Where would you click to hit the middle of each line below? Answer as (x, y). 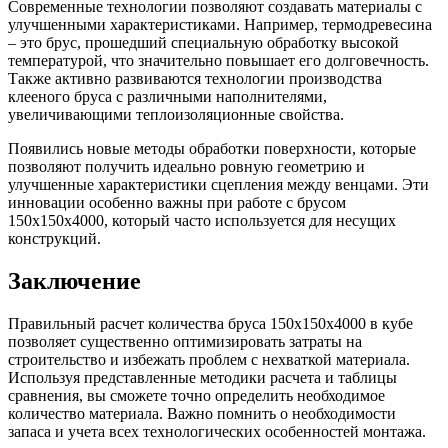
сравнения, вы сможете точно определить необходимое (196, 395)
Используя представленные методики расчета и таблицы (202, 377)
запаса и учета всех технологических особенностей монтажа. (217, 431)
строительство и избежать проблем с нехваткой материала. (209, 359)
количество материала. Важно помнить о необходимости (202, 413)
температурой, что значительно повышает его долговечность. (218, 61)
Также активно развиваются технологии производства (195, 79)
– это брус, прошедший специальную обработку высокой (203, 43)
